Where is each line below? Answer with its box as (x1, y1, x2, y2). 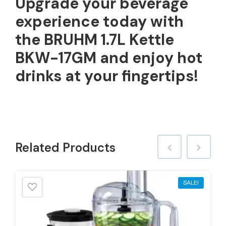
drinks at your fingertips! (15, 66, 198, 86)
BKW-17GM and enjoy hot (15, 47, 202, 68)
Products (63, 139, 116, 155)
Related (15, 139, 63, 155)
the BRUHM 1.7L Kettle (15, 29, 174, 49)
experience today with (15, 11, 184, 31)
